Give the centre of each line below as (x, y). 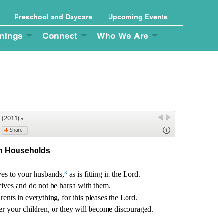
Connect (60, 36)
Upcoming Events (138, 16)
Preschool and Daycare (53, 16)
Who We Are (123, 36)
